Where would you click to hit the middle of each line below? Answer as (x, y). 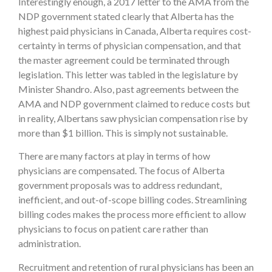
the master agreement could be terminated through (124, 59)
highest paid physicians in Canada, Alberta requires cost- (135, 30)
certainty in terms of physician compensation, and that (130, 45)
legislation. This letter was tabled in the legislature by (128, 74)
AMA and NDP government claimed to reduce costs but (134, 103)
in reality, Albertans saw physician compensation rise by (133, 118)
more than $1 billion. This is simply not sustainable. (123, 132)
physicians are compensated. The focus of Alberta (121, 171)
